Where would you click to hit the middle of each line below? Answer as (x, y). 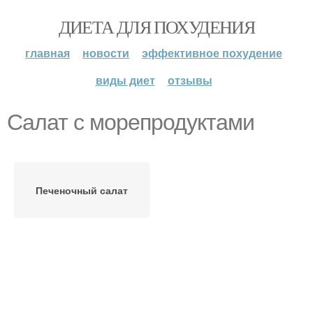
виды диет (125, 80)
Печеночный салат (82, 190)
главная (48, 53)
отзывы (190, 80)
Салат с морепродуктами (131, 122)
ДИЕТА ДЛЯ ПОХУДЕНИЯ (156, 27)
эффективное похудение (212, 53)
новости (106, 53)
